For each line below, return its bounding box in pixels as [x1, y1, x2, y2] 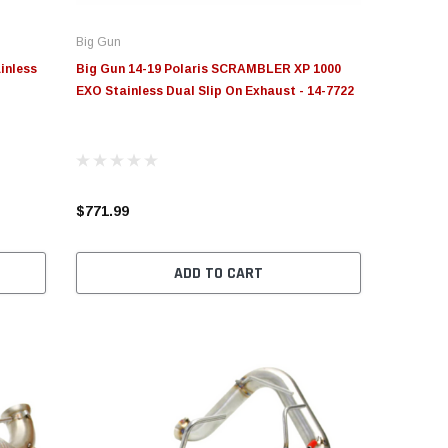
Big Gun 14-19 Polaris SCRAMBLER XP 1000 [75, 62, 341, 77]
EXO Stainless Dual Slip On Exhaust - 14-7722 [75, 84, 354, 99]
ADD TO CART [173, 263, 263, 285]
